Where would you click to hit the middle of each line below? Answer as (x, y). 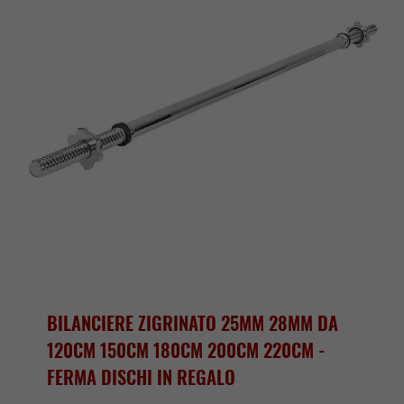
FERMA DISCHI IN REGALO (142, 376)
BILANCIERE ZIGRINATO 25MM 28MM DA (193, 322)
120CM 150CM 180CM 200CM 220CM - (187, 349)
